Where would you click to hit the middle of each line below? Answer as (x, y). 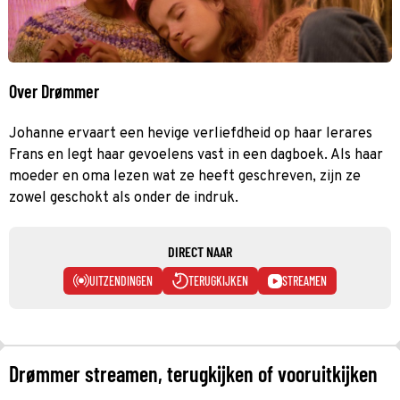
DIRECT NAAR (200, 251)
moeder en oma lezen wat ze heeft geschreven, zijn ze (185, 176)
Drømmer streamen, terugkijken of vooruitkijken (193, 373)
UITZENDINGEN (121, 280)
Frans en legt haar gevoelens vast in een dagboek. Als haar (196, 155)
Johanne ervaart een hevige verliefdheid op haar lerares (191, 133)
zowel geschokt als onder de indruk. (124, 198)
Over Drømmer (54, 91)
